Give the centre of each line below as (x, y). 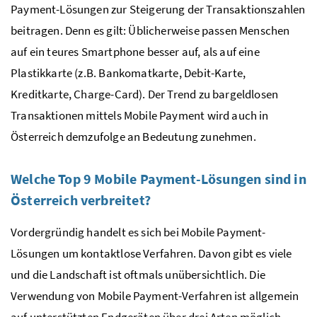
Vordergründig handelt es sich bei (96, 232)
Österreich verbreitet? (81, 200)
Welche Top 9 (53, 178)
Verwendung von (54, 295)
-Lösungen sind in (251, 178)
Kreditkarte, (42, 94)
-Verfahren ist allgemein (239, 295)
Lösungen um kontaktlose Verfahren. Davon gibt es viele (151, 253)
